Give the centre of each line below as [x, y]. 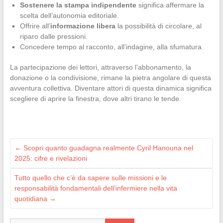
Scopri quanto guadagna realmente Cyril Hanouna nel [107, 148]
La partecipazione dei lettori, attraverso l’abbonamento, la [100, 67]
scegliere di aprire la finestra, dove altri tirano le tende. [95, 99]
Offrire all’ [35, 26]
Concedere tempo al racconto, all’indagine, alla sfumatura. [111, 47]
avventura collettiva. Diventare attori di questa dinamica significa [111, 88]
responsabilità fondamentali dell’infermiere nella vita [96, 188]
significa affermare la [170, 5]
